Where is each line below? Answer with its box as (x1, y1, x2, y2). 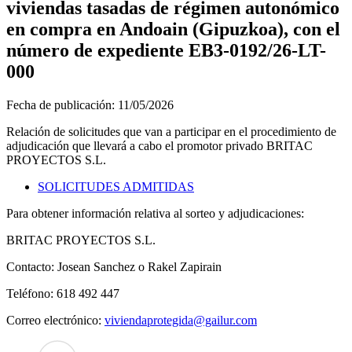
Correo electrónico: (6, 313, 104, 327)
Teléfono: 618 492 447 (6, 286, 119, 300)
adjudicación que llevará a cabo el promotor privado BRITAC (6, 138, 313, 152)
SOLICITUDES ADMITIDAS (38, 179, 194, 193)
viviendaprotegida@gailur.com (104, 313, 257, 327)
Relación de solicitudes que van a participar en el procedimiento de (6, 124, 336, 138)
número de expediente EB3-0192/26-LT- (6, 39, 326, 60)
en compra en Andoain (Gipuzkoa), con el (6, 18, 340, 39)
